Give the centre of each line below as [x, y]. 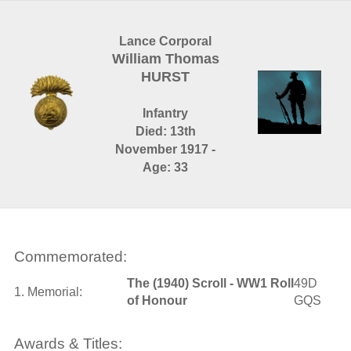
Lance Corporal [166, 41]
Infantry [166, 113]
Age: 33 [166, 167]
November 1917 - [166, 149]
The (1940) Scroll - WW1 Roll [210, 283]
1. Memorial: [48, 292]
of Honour [157, 300]
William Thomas [165, 59]
